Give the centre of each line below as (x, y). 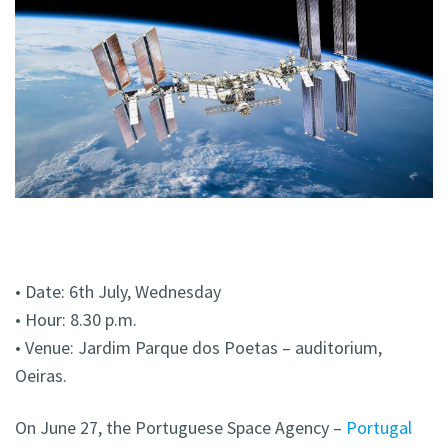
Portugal (379, 428)
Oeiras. (41, 376)
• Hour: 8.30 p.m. (76, 320)
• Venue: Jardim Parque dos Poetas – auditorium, (198, 348)
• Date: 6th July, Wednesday (118, 292)
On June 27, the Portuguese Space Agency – (180, 428)
